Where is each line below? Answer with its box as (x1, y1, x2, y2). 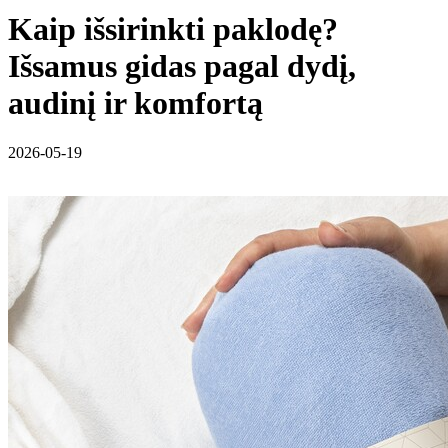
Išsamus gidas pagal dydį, (8, 48, 356, 85)
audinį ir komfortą (8, 85, 263, 122)
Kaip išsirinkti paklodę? (8, 11, 338, 48)
